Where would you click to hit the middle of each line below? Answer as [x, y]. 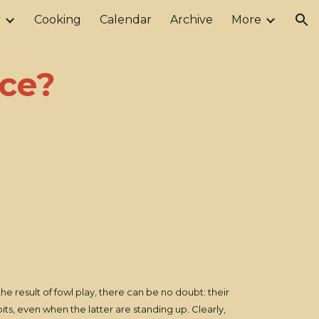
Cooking [58, 20]
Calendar [126, 20]
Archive [192, 20]
